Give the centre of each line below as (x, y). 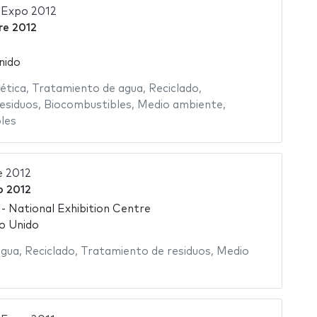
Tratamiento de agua (87, 89)
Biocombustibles (87, 105)
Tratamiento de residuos (145, 251)
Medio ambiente (180, 105)
